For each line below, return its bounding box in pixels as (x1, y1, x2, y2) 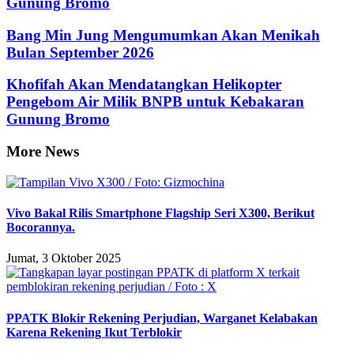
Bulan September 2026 (6, 43, 154, 61)
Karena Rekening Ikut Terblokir (6, 325, 182, 339)
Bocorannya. (6, 220, 75, 235)
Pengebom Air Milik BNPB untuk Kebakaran (6, 93, 304, 111)
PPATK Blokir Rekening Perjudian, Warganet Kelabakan (6, 311, 318, 325)
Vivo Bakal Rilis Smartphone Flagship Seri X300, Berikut (6, 206, 314, 220)
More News (6, 143, 79, 160)
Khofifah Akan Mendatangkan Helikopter (6, 76, 281, 93)
